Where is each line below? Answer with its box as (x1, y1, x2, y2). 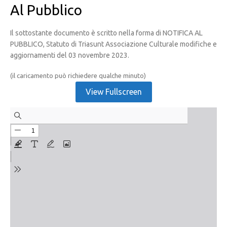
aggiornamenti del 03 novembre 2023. (10, 51, 129, 59)
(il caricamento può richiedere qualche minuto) (10, 71, 146, 80)
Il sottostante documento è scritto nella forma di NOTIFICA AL (10, 28, 203, 37)
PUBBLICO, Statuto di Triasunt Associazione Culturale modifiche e (10, 40, 217, 48)
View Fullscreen (85, 87, 142, 96)
